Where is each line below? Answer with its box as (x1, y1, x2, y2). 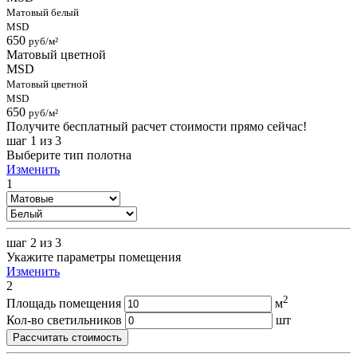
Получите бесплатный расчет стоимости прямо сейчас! (6, 120, 307, 134)
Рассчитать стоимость (13, 331, 122, 344)
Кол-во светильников (6, 313, 122, 328)
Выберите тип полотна (6, 148, 131, 163)
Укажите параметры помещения (6, 250, 181, 265)
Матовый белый (6, 6, 79, 19)
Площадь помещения (6, 296, 121, 311)
